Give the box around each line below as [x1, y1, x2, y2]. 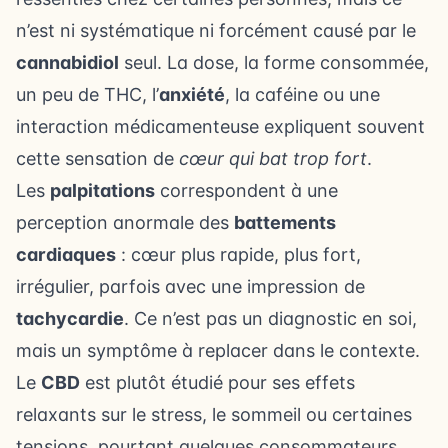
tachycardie [16, 308, 124, 329]
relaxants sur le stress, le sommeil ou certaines [16, 404, 412, 425]
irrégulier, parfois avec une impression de [16, 276, 365, 297]
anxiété [159, 84, 225, 105]
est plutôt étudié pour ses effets [80, 372, 355, 393]
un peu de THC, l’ [16, 84, 159, 105]
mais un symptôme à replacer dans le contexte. [16, 340, 420, 361]
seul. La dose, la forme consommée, [119, 52, 429, 73]
